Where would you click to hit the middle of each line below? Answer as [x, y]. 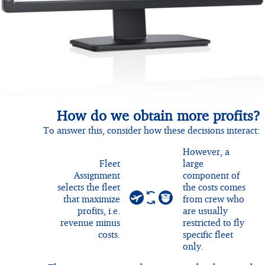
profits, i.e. [99, 211]
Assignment [97, 175]
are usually [205, 211]
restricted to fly [214, 223]
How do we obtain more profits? [159, 116]
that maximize [92, 199]
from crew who [214, 199]
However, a [206, 152]
